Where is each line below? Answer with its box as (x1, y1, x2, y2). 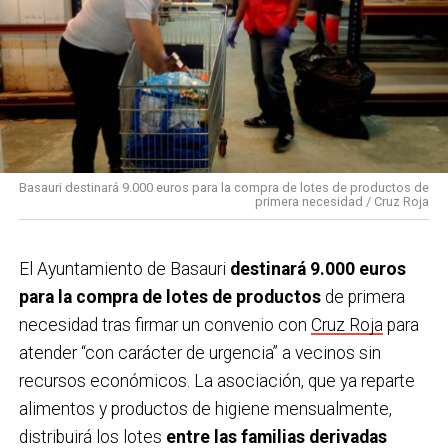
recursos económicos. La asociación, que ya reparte (18, 371, 415, 392)
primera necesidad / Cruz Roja (255, 194, 430, 210)
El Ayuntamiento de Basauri (18, 259, 230, 280)
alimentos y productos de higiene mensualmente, (18, 399, 392, 420)
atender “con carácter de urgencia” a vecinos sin (18, 343, 381, 364)
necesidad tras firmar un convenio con (18, 315, 311, 336)
